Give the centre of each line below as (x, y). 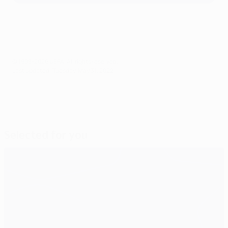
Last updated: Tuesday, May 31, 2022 (63, 71)
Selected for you (46, 135)
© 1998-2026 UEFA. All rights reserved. (65, 62)
